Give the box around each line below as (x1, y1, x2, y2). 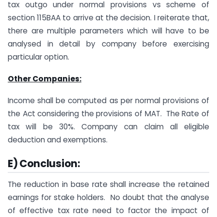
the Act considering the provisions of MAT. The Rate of (8, 108, 209, 119)
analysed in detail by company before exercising (8, 38, 209, 49)
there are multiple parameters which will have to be (8, 25, 209, 36)
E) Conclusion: (8, 156, 80, 170)
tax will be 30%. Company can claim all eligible (8, 121, 209, 132)
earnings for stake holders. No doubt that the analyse (8, 192, 209, 203)
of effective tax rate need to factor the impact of (8, 205, 209, 216)
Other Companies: (8, 73, 81, 84)
